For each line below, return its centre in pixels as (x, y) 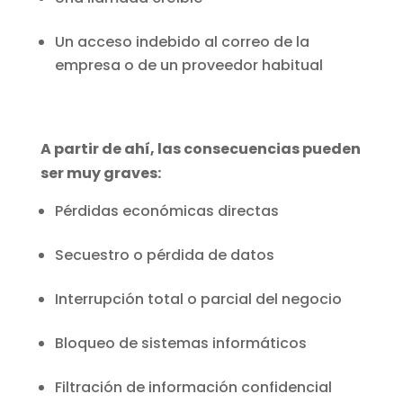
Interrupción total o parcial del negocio (198, 300)
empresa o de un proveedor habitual (188, 66)
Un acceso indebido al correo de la (182, 42)
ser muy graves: (102, 174)
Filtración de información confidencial (193, 388)
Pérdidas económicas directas (166, 211)
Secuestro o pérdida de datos (164, 255)
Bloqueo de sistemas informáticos (180, 344)
